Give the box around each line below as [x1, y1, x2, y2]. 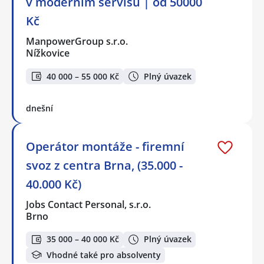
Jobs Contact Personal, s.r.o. [26, 197, 152, 211]
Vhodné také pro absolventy [47, 249, 161, 260]
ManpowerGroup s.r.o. [26, 35, 129, 48]
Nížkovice [26, 47, 70, 60]
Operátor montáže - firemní [26, 138, 184, 154]
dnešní [26, 102, 53, 114]
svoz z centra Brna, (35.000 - [26, 157, 183, 173]
